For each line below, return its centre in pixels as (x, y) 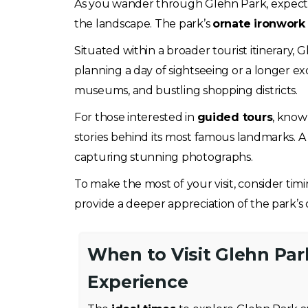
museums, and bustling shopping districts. (186, 90)
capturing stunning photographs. (164, 157)
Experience (138, 282)
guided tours (235, 117)
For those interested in (136, 117)
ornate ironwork (258, 24)
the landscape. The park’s (143, 24)
